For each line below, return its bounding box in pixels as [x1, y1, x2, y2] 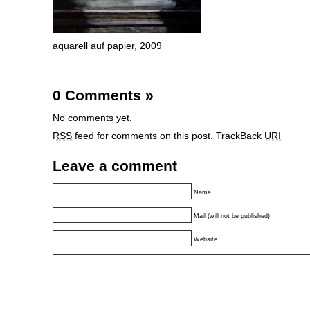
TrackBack [216, 131, 264, 141]
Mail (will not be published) [194, 212, 270, 219]
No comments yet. [53, 113, 132, 123]
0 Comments [53, 87, 145, 103]
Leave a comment [53, 158, 177, 174]
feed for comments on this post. [72, 131, 213, 141]
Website [194, 236, 217, 243]
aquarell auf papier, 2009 [53, 41, 162, 51]
